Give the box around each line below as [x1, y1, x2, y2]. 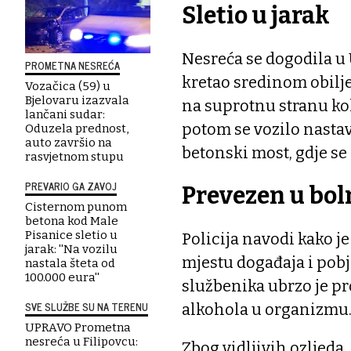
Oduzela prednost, [25, 121, 128, 136]
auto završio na [25, 136, 112, 150]
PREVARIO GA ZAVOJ [25, 178, 117, 194]
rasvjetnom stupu [25, 150, 124, 164]
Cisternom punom [25, 200, 127, 214]
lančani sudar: [25, 107, 105, 121]
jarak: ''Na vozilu [25, 242, 118, 256]
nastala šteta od [25, 256, 115, 270]
